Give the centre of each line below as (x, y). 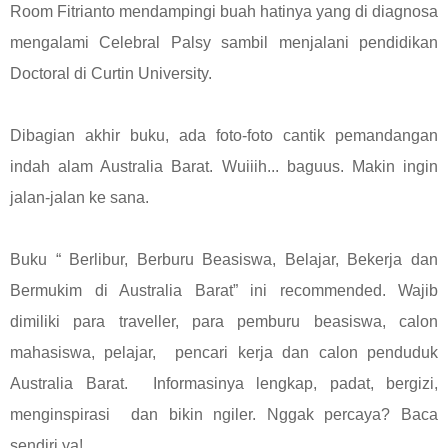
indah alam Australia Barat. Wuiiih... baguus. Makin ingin (224, 166)
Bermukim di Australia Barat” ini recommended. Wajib (224, 290)
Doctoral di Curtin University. (111, 73)
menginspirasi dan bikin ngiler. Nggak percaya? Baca (224, 414)
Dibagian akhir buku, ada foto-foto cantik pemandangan (224, 135)
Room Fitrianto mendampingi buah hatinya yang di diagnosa (224, 11)
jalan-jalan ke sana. (79, 197)
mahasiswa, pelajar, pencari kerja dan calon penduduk (224, 352)
